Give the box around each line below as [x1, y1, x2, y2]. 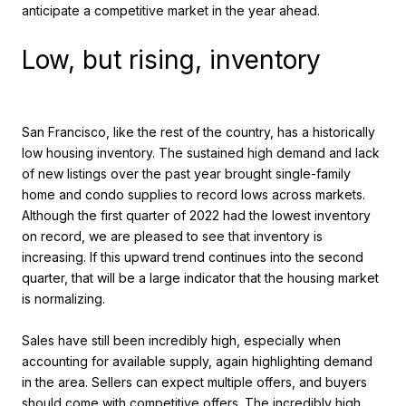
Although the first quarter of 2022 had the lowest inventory [22, 207, 371, 223]
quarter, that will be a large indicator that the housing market [22, 269, 379, 285]
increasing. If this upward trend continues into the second [22, 248, 363, 265]
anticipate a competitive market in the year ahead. [22, 2, 320, 18]
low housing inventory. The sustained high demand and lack [22, 144, 380, 160]
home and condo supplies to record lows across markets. [22, 186, 365, 202]
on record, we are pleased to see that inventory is [22, 227, 323, 244]
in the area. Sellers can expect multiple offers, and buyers [22, 373, 367, 390]
